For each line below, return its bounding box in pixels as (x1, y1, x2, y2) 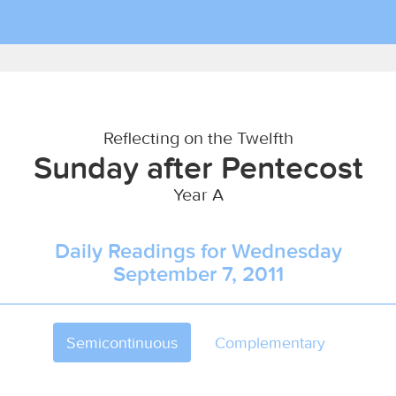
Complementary (215, 332, 325, 353)
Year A (172, 183, 224, 205)
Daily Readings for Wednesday (54, 238, 342, 263)
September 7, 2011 (112, 261, 284, 286)
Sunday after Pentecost (33, 148, 363, 187)
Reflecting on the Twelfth (103, 126, 293, 148)
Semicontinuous (66, 332, 178, 353)
